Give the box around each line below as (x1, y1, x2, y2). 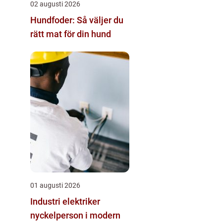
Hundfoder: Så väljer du (30, 14, 123, 25)
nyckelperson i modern (30, 210, 120, 221)
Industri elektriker (30, 196, 100, 207)
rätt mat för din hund (30, 28, 111, 39)
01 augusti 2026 (30, 181, 80, 189)
